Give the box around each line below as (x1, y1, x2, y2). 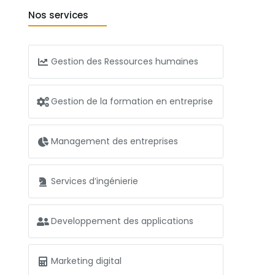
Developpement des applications (51, 215, 193, 227)
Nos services (28, 9, 88, 21)
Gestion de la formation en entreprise (51, 95, 213, 107)
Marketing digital (51, 255, 122, 267)
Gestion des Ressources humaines (51, 55, 198, 68)
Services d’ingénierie (51, 175, 138, 187)
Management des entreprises (51, 135, 178, 147)
